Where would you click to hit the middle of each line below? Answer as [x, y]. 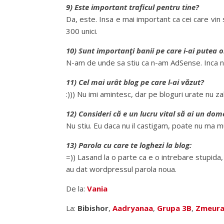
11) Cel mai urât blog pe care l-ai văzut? [135, 82]
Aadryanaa [133, 208]
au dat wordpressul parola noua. [121, 169]
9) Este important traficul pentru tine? [132, 7]
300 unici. [82, 31]
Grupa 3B [174, 208]
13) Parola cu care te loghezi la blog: [129, 145]
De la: [76, 188]
